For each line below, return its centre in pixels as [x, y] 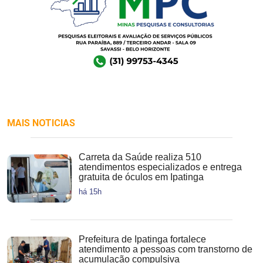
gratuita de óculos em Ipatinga [141, 177]
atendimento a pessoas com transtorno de [166, 249]
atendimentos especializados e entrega [160, 167]
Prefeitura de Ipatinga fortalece [142, 239]
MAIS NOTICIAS [41, 123]
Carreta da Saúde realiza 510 [140, 157]
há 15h [90, 191]
